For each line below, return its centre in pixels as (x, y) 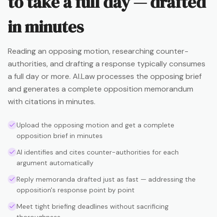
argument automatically (55, 163)
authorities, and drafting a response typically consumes (107, 64)
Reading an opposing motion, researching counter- (98, 51)
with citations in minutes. (52, 101)
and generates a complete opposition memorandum (101, 89)
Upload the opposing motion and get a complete (95, 125)
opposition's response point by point (76, 190)
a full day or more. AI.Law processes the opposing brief (105, 76)
